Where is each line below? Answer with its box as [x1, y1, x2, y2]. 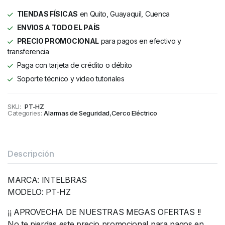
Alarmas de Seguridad [44, 109, 110, 117]
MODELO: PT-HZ [8, 187, 71, 197]
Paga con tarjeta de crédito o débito [17, 61, 133, 69]
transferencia [8, 47, 49, 56]
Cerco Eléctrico [111, 109, 157, 117]
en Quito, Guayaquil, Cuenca [77, 10, 170, 18]
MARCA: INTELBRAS [8, 175, 87, 185]
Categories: [8, 109, 42, 117]
